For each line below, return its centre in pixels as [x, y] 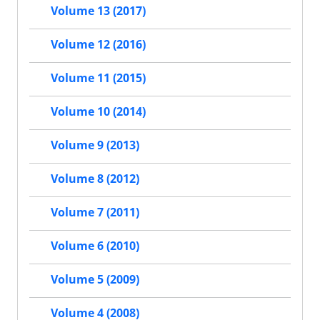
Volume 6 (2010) [95, 246]
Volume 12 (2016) [98, 45]
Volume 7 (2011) [95, 212]
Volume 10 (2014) [98, 112]
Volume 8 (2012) [95, 179]
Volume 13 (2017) [98, 11]
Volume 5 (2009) [95, 280]
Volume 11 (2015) [98, 78]
